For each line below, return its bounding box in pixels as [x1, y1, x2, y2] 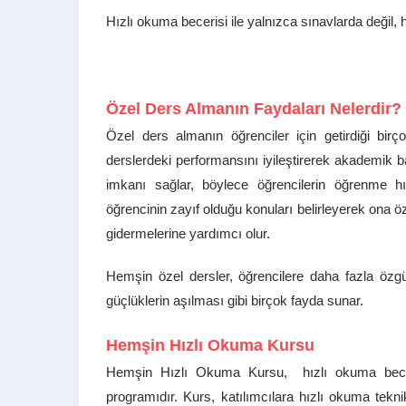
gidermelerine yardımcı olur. [106, 226, 270, 241]
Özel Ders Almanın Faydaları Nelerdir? [106, 100, 401, 118]
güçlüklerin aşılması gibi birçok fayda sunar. [106, 293, 363, 308]
